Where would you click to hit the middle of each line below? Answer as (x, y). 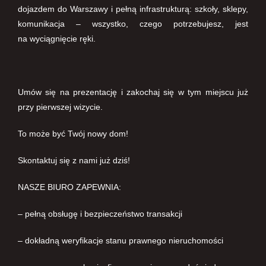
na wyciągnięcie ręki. (57, 39)
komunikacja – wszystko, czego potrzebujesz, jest (133, 24)
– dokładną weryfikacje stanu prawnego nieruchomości (121, 240)
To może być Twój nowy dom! (73, 134)
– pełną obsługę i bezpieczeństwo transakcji (100, 214)
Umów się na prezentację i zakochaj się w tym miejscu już (133, 92)
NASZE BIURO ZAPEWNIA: (69, 187)
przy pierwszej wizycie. (60, 107)
